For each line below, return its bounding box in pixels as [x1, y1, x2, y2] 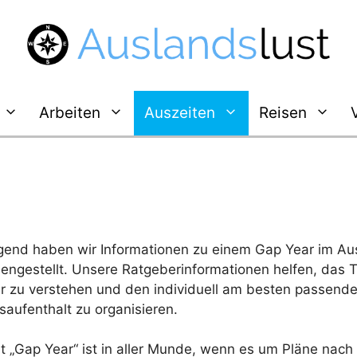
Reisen [258, 103, 307, 122]
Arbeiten [38, 103, 100, 122]
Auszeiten [143, 103, 215, 122]
